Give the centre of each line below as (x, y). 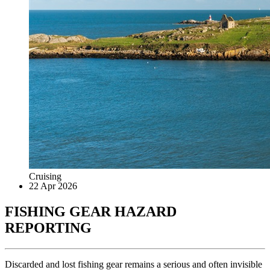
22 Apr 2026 (53, 186)
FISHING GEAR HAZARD (91, 211)
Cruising (45, 176)
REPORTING (48, 228)
